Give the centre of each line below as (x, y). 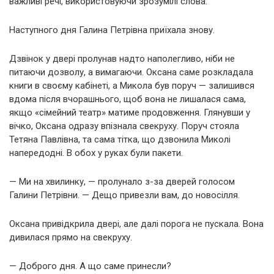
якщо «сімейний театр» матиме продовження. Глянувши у (130, 112)
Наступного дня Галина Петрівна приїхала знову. (112, 30)
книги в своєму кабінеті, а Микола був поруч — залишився (132, 85)
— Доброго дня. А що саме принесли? (90, 266)
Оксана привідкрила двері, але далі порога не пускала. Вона (136, 224)
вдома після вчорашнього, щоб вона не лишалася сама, (128, 99)
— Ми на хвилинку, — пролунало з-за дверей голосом (122, 181)
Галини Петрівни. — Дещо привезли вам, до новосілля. (124, 195)
